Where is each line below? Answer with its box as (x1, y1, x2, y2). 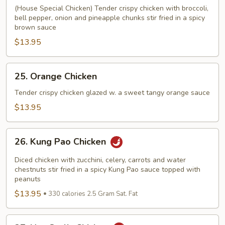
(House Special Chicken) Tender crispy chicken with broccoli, (15, 3, 208, 13)
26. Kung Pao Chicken (15, 135, 108, 148)
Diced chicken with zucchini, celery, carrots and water (15, 155, 186, 165)
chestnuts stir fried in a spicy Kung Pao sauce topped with (15, 164, 200, 174)
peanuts (15, 174, 41, 184)
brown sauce (15, 22, 56, 32)
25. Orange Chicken (15, 70, 97, 82)
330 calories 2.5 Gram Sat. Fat (48, 189, 138, 198)
